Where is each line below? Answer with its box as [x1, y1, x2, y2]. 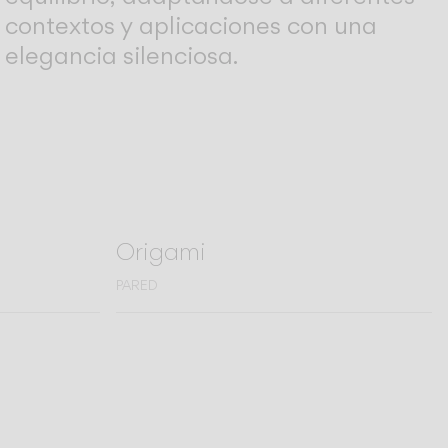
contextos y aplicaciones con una [5, 9, 378, 41]
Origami [116, 235, 206, 266]
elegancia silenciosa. [5, 39, 240, 71]
